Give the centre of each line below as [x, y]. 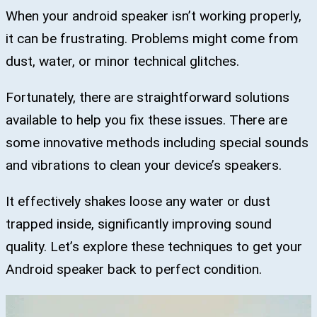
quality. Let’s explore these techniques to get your [154, 247]
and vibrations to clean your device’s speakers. [145, 166]
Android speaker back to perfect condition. [134, 270]
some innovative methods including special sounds [157, 143]
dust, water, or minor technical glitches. [124, 62]
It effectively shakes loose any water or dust [138, 202]
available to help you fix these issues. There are [146, 120]
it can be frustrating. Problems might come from [152, 39]
